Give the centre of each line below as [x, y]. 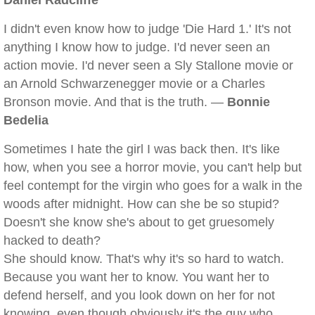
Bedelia [26, 120]
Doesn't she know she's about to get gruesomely [139, 222]
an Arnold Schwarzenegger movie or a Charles [134, 84]
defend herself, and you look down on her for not [139, 295]
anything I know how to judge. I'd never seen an [137, 47]
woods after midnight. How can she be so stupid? [141, 204]
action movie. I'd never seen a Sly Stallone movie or [148, 65]
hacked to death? [52, 240]
